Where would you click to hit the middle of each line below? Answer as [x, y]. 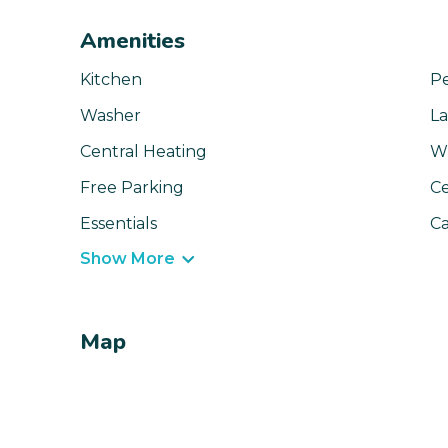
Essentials [118, 224]
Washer [110, 116]
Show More [127, 259]
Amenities [132, 41]
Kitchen [111, 80]
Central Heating [143, 152]
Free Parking [132, 188]
